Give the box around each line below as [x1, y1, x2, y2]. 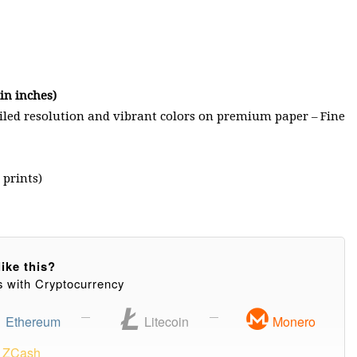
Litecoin [141, 312, 190, 331]
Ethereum [2, 312, 61, 331]
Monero [269, 312, 316, 331]
